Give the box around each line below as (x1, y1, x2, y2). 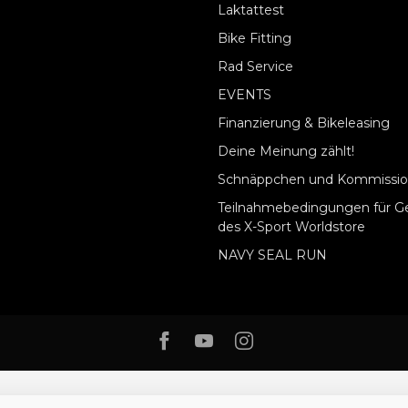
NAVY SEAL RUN (218, 246, 327, 263)
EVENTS (218, 86, 271, 103)
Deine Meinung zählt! (218, 142, 354, 159)
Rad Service (218, 57, 293, 75)
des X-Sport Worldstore (218, 218, 365, 235)
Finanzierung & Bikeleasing (218, 114, 390, 131)
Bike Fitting (218, 29, 291, 46)
